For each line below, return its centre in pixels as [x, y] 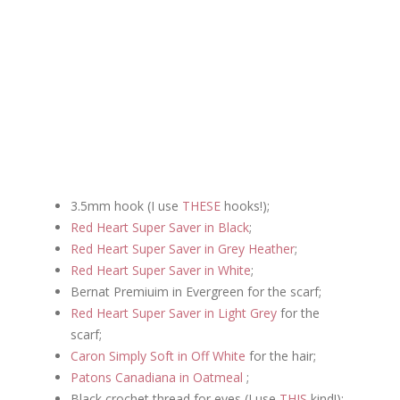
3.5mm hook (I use [126, 206]
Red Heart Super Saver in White [161, 271]
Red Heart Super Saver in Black [160, 228]
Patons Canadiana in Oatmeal [158, 378]
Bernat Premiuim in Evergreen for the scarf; [196, 292]
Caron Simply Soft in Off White [158, 356]
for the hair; [281, 356]
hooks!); [245, 206]
